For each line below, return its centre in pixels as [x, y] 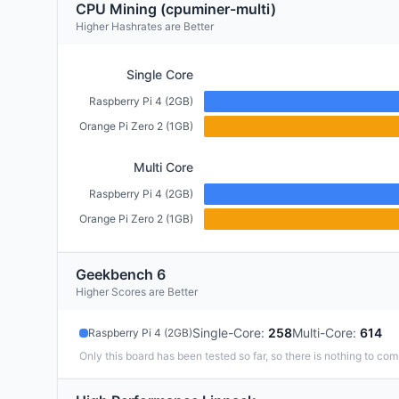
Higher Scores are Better [137, 292]
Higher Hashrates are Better [145, 26]
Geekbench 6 [121, 274]
